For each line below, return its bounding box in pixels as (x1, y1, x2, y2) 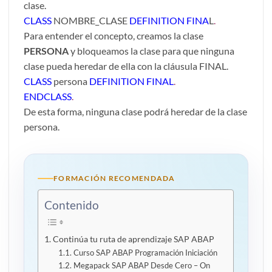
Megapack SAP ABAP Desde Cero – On (73, 260, 210, 271)
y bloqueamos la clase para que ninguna (69, 44, 234, 56)
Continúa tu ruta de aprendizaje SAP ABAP (53, 234, 215, 245)
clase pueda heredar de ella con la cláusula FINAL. (24, 59, 228, 72)
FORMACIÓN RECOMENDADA (53, 174, 175, 182)
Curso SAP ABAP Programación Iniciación (73, 248, 217, 258)
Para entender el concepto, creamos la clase (24, 29, 203, 41)
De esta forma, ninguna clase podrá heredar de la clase (24, 105, 247, 117)
